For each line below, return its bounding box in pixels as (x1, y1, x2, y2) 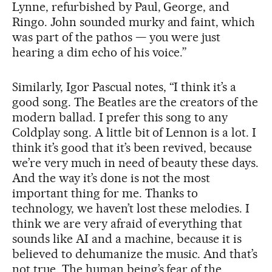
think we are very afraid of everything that (12, 216, 243, 231)
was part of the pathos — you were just (12, 29, 221, 44)
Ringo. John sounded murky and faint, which (12, 14, 256, 29)
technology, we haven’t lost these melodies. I (12, 200, 250, 216)
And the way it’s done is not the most (12, 170, 211, 185)
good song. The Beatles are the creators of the (12, 94, 259, 109)
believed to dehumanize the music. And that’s (12, 246, 258, 261)
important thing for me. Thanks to (12, 185, 199, 200)
